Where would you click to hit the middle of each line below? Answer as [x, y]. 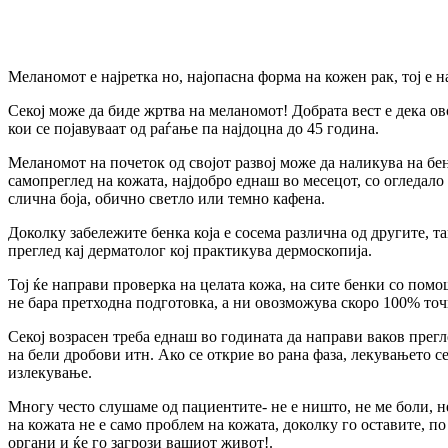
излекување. [50, 372]
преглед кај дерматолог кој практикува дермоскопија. [190, 250]
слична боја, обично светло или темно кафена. [166, 198]
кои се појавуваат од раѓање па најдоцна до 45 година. [193, 128]
